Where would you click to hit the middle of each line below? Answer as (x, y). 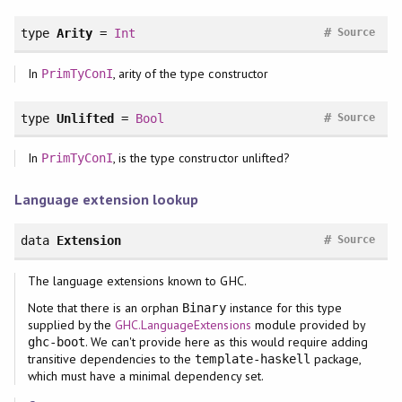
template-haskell (253, 358)
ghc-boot (56, 341)
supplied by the (71, 324)
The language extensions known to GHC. (137, 280)
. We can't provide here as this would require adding (227, 341)
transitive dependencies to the (111, 358)
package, (336, 358)
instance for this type (284, 307)
